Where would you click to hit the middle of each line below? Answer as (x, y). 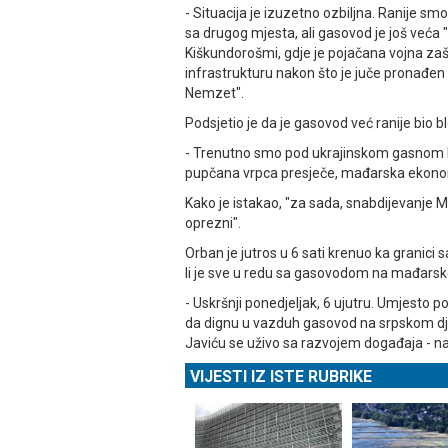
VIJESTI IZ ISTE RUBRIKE (281, 377)
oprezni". (213, 223)
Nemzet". (214, 93)
